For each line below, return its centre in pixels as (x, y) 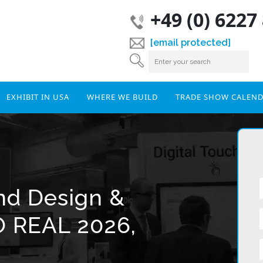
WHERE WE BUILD (122, 97)
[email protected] (190, 43)
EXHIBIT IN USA (38, 97)
